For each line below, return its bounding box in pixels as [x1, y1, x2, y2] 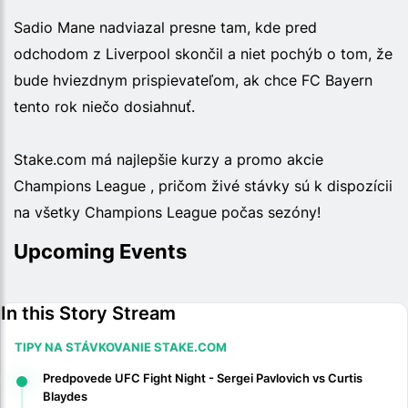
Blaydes [43, 388, 87, 403]
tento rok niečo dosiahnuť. [14, 97, 195, 116]
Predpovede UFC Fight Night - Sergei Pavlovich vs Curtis [43, 370, 362, 385]
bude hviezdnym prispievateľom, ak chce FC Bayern [14, 70, 372, 89]
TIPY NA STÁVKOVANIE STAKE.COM [15, 339, 227, 354]
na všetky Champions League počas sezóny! [14, 202, 321, 221]
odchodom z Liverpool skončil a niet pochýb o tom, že [14, 44, 393, 63]
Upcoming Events [14, 239, 187, 263]
